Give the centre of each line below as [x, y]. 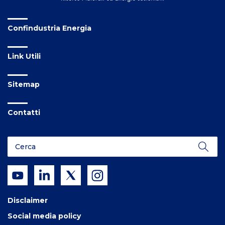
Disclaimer [28, 201]
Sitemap [24, 85]
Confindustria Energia [49, 28]
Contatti [24, 113]
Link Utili [24, 57]
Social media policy [44, 216]
